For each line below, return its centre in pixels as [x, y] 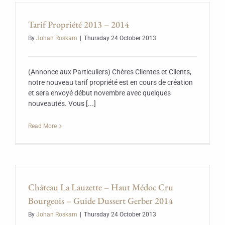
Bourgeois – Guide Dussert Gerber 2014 [100, 201]
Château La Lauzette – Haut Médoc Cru [101, 187]
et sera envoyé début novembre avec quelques [99, 93]
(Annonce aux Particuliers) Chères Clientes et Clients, [110, 72]
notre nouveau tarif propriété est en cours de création [110, 82]
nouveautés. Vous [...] [62, 103]
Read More [42, 126]
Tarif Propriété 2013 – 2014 [79, 24]
